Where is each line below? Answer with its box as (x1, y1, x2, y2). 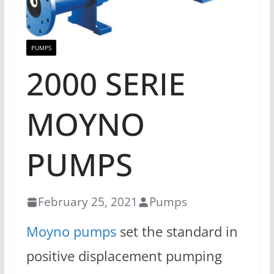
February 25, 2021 (37, 193, 138, 210)
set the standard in (116, 222, 238, 242)
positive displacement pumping (26, 246, 222, 266)
